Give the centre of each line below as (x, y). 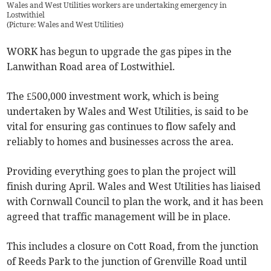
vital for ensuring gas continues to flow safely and (122, 127)
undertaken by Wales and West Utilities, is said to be (128, 112)
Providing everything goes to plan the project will (122, 171)
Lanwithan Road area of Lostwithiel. (91, 67)
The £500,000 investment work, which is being (113, 96)
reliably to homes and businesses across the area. (120, 142)
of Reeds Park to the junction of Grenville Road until (127, 262)
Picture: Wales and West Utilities (65, 25)
